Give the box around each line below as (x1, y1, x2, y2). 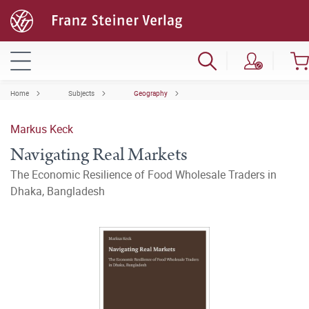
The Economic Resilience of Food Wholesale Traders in (10, 167, 277, 182)
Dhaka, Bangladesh (10, 183, 105, 199)
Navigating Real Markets (10, 142, 188, 168)
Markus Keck (10, 121, 73, 137)
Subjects (68, 88, 94, 98)
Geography (134, 88, 168, 98)
